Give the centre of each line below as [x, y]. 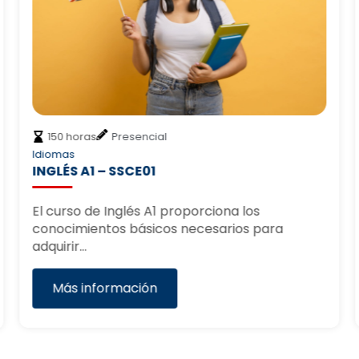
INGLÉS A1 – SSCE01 [94, 171]
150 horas [72, 136]
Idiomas [54, 154]
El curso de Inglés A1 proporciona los [146, 211]
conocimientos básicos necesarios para [158, 228]
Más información [105, 288]
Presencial [139, 136]
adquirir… [60, 246]
